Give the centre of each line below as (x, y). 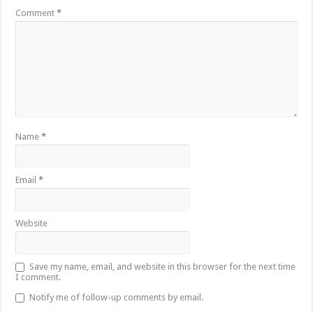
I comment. (38, 277)
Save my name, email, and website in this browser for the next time (163, 267)
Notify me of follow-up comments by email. (117, 298)
